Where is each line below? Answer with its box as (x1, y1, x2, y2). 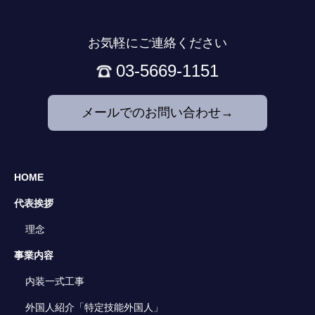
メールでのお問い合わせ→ (81, 105, 233, 120)
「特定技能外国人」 (75, 302, 164, 314)
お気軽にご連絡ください (87, 36, 227, 51)
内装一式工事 (25, 276, 85, 288)
